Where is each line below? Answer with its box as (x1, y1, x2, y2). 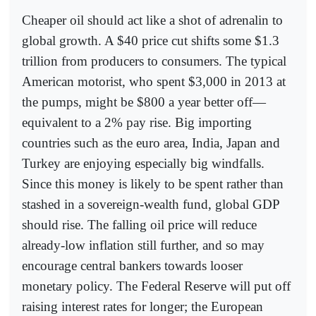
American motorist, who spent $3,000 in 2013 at (22, 73, 286, 89)
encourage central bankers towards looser (22, 257, 243, 273)
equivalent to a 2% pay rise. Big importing (22, 114, 252, 130)
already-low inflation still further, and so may (22, 237, 265, 253)
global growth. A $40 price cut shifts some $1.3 (22, 32, 279, 48)
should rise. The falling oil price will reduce (22, 217, 257, 232)
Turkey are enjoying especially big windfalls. (22, 155, 265, 171)
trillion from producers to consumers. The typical (22, 53, 286, 68)
